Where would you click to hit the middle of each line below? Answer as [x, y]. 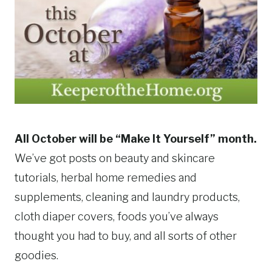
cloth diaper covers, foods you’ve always [117, 217]
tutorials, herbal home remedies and [106, 178]
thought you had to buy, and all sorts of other [126, 236]
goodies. [36, 256]
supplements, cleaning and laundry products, [127, 197]
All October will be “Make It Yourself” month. [136, 139]
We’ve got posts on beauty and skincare [115, 158]
